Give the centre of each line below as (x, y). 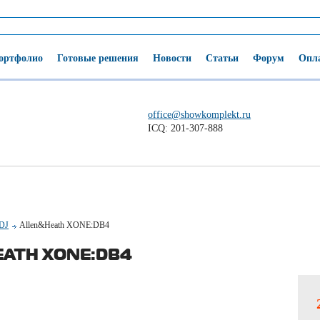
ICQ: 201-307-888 (186, 128)
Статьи (222, 58)
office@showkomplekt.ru (200, 115)
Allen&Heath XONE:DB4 (65, 225)
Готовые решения (98, 58)
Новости (172, 58)
